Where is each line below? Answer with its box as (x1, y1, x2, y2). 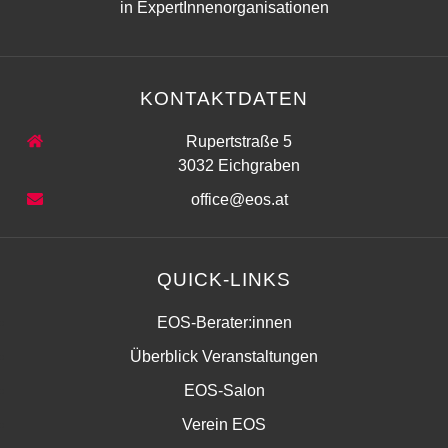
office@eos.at (190, 191, 288, 208)
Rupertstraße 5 (186, 133, 292, 150)
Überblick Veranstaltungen (130, 348, 318, 365)
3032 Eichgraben (178, 157, 300, 174)
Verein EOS (182, 416, 266, 433)
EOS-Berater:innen (156, 314, 292, 331)
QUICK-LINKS (157, 269, 291, 290)
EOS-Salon (183, 382, 265, 399)
